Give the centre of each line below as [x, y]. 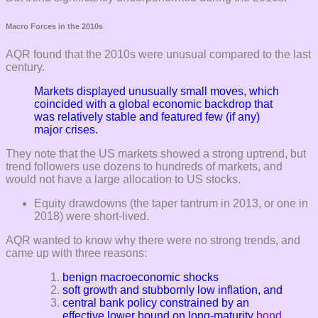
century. [25, 67]
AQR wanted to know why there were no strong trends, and [153, 240]
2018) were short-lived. [92, 216]
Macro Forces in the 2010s [54, 26]
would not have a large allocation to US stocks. [123, 179]
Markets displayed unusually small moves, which [157, 91]
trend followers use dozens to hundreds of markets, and [144, 166]
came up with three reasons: [76, 253]
